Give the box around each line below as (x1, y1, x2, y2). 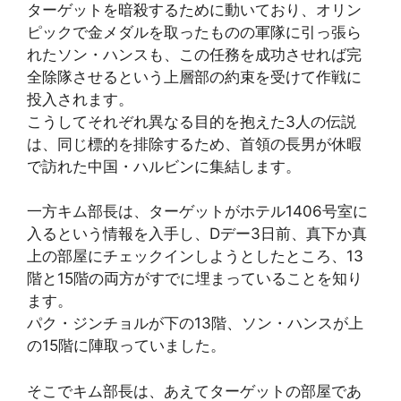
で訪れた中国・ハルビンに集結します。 (27, 157, 301, 175)
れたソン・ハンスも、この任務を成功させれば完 (27, 45, 362, 64)
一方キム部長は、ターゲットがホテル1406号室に (27, 202, 368, 221)
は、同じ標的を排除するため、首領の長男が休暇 (27, 134, 362, 153)
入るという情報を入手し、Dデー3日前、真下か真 (27, 225, 367, 243)
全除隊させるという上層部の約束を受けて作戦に (27, 67, 362, 86)
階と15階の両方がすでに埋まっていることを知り (27, 269, 363, 288)
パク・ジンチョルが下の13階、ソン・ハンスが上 (27, 314, 363, 333)
